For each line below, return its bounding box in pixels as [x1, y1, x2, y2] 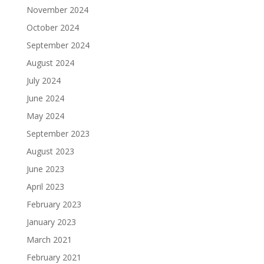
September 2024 [26, 39, 90, 51]
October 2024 [26, 21, 79, 33]
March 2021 [26, 233, 72, 245]
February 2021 [26, 251, 81, 263]
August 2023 [26, 145, 74, 157]
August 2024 [26, 57, 74, 68]
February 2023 [26, 198, 81, 210]
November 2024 [26, 4, 88, 15]
